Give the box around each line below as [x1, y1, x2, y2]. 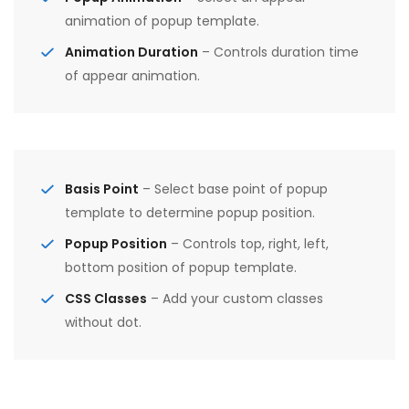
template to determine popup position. [65, 203, 315, 222]
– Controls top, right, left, [167, 234, 329, 253]
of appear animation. [65, 66, 200, 85]
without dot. [65, 312, 142, 331]
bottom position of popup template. [65, 257, 297, 277]
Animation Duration [65, 42, 198, 61]
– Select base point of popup [139, 179, 328, 198]
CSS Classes [65, 288, 147, 308]
